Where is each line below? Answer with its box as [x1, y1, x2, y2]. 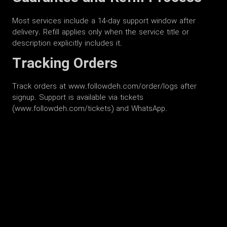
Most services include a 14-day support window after [12, 15, 196, 27]
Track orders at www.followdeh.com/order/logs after [12, 81, 197, 93]
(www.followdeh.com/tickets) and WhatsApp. [12, 103, 167, 116]
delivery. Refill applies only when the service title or [12, 26, 189, 39]
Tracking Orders [12, 53, 118, 75]
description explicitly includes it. [12, 37, 122, 50]
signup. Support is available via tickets [12, 92, 143, 104]
